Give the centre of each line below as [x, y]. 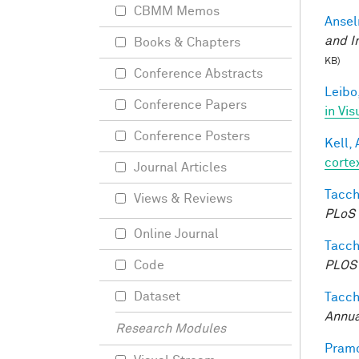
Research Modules [171, 329]
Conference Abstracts [198, 74]
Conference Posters [192, 136]
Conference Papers [190, 105]
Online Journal [176, 234]
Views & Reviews [183, 199]
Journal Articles [180, 167]
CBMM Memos [177, 11]
